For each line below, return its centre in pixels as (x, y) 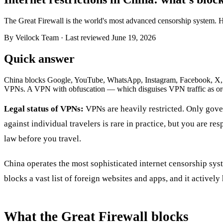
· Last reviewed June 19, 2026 (108, 37)
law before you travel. (43, 138)
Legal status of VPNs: (44, 109)
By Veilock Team (32, 37)
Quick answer (39, 58)
